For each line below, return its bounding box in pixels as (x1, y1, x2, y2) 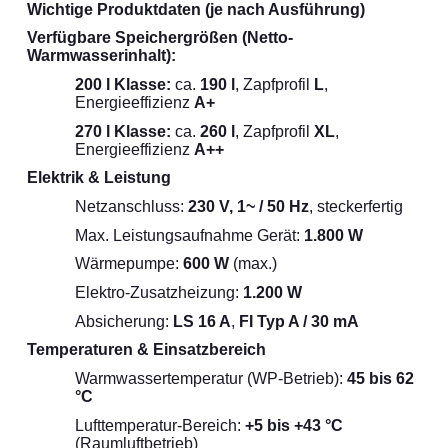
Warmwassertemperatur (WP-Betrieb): (75, 369, 347, 387)
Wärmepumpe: (75, 255, 183, 273)
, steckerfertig (309, 198, 403, 216)
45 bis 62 (347, 369, 414, 387)
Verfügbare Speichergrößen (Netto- (27, 29, 293, 47)
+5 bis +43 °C (245, 416, 343, 434)
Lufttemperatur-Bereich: (75, 416, 245, 434)
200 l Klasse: (75, 76, 171, 94)
